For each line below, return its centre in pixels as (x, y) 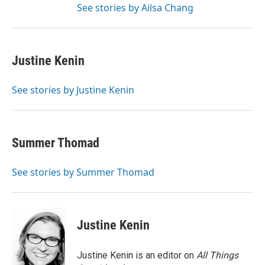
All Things (217, 255)
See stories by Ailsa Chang (135, 8)
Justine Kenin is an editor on (137, 255)
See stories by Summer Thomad (83, 172)
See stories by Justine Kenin (73, 90)
